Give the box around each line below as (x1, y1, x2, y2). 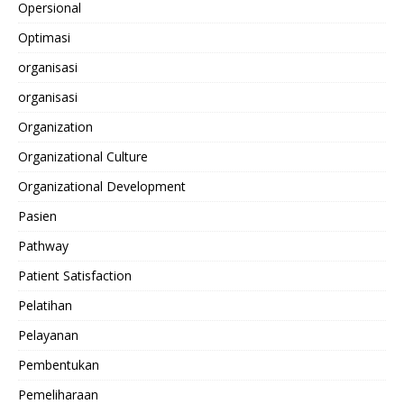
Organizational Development (18, 178, 186, 196)
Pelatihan (18, 297, 72, 315)
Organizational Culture (18, 148, 148, 166)
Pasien (18, 207, 57, 225)
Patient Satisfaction (18, 267, 132, 285)
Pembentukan (18, 356, 99, 374)
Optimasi (18, 29, 70, 47)
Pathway (18, 237, 69, 255)
